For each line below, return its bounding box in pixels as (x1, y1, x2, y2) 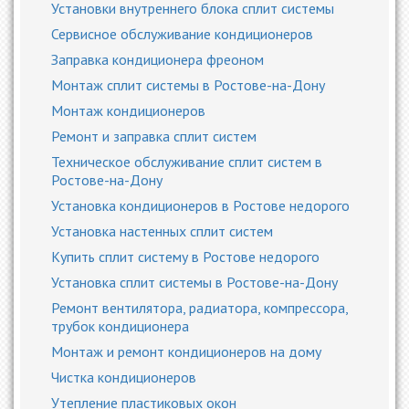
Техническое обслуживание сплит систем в (51, 152, 322, 171)
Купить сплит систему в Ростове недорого (51, 247, 320, 266)
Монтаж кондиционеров (51, 101, 205, 120)
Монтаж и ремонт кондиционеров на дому (51, 342, 321, 361)
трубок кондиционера (51, 317, 189, 335)
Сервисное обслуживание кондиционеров (51, 25, 313, 43)
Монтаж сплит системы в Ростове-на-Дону (51, 76, 325, 94)
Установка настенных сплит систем (51, 222, 273, 240)
